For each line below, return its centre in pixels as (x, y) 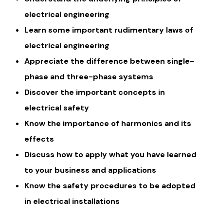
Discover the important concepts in (95, 92)
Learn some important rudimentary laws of (109, 30)
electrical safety (57, 108)
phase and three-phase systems (89, 76)
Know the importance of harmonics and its (108, 123)
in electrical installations (72, 201)
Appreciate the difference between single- (109, 61)
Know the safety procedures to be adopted (110, 185)
